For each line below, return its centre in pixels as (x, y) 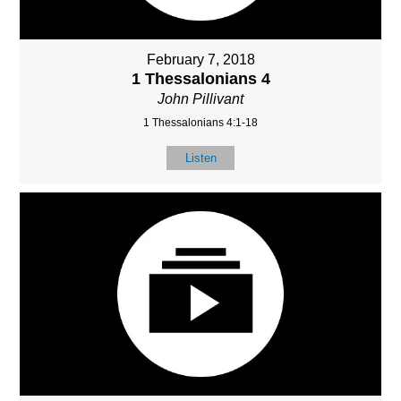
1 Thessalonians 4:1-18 (200, 123)
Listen (200, 158)
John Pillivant (200, 99)
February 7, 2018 (200, 60)
